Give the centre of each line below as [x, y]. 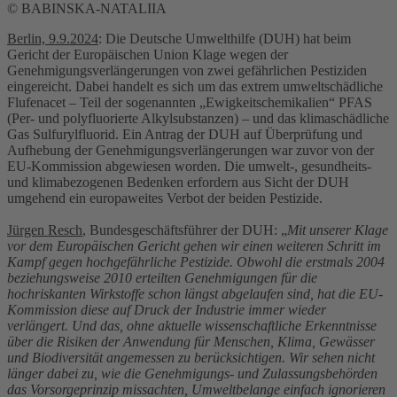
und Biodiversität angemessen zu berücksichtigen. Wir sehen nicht [191, 357]
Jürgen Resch [45, 230]
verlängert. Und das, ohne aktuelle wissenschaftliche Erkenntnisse [192, 325]
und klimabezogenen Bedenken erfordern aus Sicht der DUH [178, 182]
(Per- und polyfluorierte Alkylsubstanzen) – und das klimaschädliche [198, 118]
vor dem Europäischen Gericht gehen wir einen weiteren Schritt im [194, 245]
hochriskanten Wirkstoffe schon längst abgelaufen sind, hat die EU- [195, 293]
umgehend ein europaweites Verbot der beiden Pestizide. [165, 198]
